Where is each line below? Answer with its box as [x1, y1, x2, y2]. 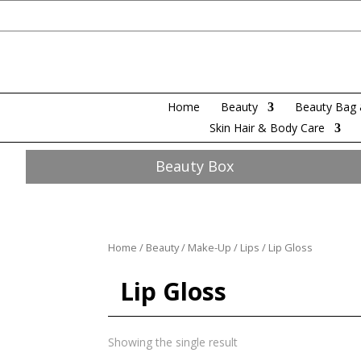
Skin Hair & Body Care [210, 120, 325, 136]
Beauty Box [156, 156, 234, 176]
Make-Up [188, 240, 232, 255]
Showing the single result [108, 334, 239, 351]
